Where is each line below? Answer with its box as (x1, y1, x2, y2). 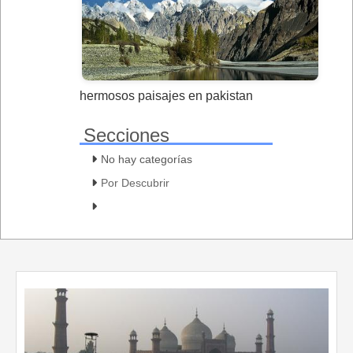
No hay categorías (101, 152, 192, 165)
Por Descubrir (101, 176, 169, 189)
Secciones (84, 124, 169, 146)
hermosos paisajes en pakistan (80, 88, 253, 102)
